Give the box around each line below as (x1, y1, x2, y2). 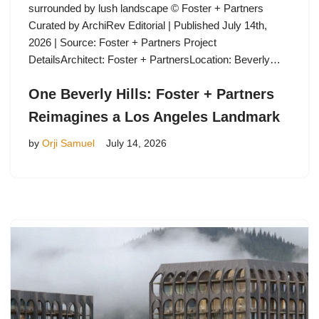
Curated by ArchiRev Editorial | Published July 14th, (28, 19, 267, 31)
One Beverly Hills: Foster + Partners (28, 85, 274, 102)
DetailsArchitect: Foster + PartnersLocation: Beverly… (28, 53, 283, 66)
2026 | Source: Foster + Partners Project (28, 36, 216, 48)
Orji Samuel (42, 137, 95, 149)
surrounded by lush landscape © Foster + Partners (28, 1, 263, 14)
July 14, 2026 (106, 137, 167, 149)
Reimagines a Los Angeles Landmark (28, 108, 280, 125)
